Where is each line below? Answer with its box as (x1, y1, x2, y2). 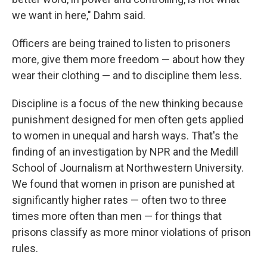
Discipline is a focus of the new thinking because (12, 97, 243, 110)
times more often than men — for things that (12, 210, 222, 222)
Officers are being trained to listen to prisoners (12, 37, 231, 49)
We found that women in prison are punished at (12, 178, 235, 190)
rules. (12, 242, 38, 254)
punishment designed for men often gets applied (12, 113, 244, 126)
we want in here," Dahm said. (12, 9, 145, 21)
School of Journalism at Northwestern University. (12, 162, 244, 174)
